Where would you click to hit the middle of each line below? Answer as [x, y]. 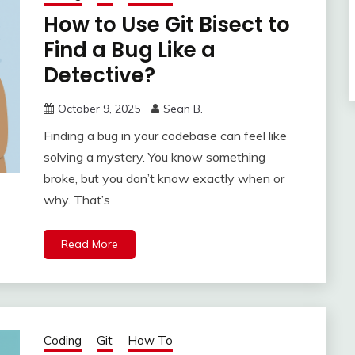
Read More [89, 244]
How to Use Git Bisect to [166, 25]
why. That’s [76, 200]
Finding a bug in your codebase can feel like [165, 136]
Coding [62, 341]
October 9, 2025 [99, 109]
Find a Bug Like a [129, 50]
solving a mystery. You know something [154, 157]
